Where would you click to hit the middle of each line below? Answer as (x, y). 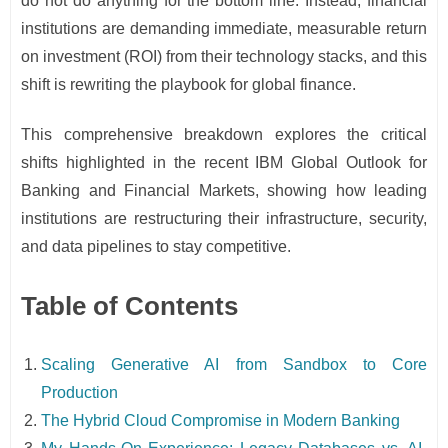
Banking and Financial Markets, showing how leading (224, 191)
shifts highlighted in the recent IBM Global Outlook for (224, 163)
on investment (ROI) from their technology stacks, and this (224, 57)
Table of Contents (129, 306)
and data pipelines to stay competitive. (156, 247)
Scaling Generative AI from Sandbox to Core (234, 365)
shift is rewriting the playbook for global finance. (188, 85)
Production (79, 393)
